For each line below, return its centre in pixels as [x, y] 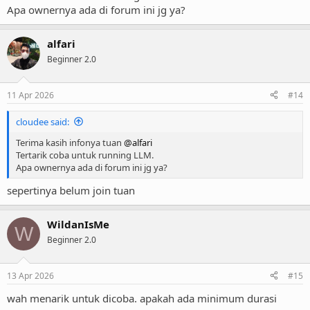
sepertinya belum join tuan [71, 191]
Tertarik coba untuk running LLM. [85, 155]
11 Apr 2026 [30, 95]
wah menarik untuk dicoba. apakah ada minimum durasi [142, 298]
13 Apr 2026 [30, 275]
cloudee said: [43, 121]
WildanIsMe [78, 225]
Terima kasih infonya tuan [70, 142]
